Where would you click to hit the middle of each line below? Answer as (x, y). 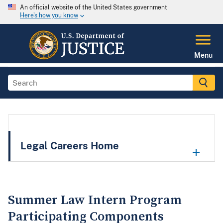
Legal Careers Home (70, 146)
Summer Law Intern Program (95, 200)
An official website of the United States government (94, 7)
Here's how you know (49, 16)
